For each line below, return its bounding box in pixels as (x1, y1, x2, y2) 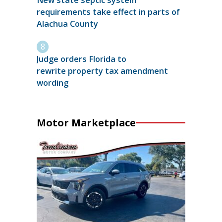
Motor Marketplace (37, 115, 136, 129)
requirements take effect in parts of (37, 6, 180, 18)
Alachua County (37, 18, 98, 30)
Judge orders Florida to (37, 53, 126, 64)
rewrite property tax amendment (37, 65, 168, 76)
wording (37, 77, 72, 88)
